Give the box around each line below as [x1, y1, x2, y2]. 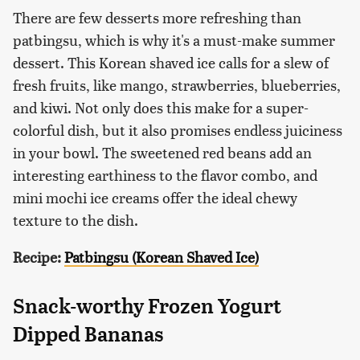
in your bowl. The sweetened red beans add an [13, 142, 312, 163]
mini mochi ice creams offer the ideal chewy [13, 187, 297, 208]
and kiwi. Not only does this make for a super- [13, 97, 309, 118]
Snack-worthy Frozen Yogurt [13, 294, 281, 319]
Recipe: [13, 247, 61, 268]
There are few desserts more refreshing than [13, 7, 301, 28]
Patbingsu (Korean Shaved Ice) [64, 247, 259, 268]
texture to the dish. [13, 210, 138, 231]
